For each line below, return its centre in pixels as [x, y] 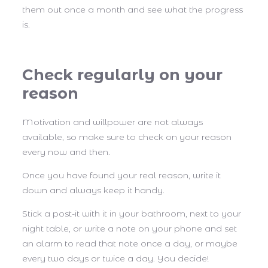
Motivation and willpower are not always [112, 122]
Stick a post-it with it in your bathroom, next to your [132, 213]
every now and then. [66, 152]
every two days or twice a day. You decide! [115, 258]
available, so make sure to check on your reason [127, 137]
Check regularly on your [122, 74]
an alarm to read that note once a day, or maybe [130, 243]
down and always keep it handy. [95, 190]
